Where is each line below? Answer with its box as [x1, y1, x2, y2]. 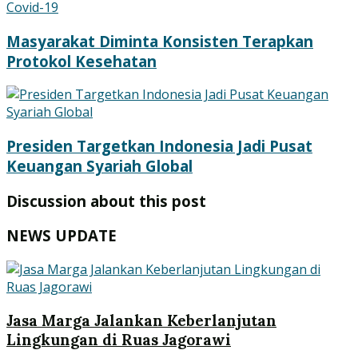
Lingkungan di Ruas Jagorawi [6, 329, 231, 349]
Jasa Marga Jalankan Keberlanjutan [6, 310, 276, 330]
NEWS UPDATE [6, 225, 117, 246]
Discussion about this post [6, 190, 206, 211]
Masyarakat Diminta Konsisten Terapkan [6, 30, 313, 51]
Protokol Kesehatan [6, 50, 157, 71]
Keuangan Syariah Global [6, 156, 193, 177]
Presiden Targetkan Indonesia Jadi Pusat [6, 136, 312, 157]
